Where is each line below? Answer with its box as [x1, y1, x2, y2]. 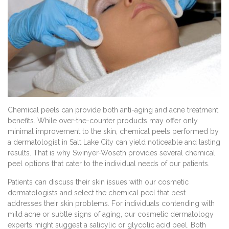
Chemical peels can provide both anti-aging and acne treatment [8, 105, 218, 114]
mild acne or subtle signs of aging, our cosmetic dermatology [8, 210, 214, 218]
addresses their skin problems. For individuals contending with [8, 199, 215, 208]
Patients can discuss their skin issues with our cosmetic [8, 177, 189, 186]
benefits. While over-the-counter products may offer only [8, 116, 198, 125]
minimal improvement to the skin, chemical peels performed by [8, 127, 219, 135]
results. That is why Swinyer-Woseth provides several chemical [8, 148, 215, 157]
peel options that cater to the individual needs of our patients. [8, 159, 210, 168]
